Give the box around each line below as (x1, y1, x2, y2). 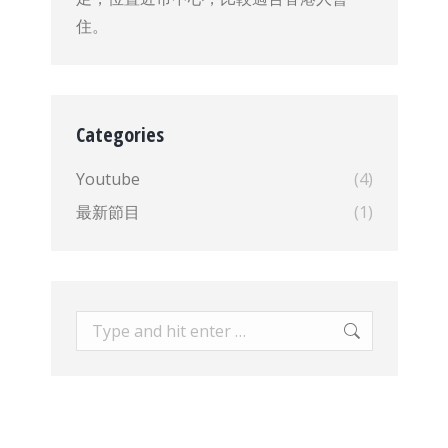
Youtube (75, 168, 140, 190)
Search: (74, 313, 129, 335)
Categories (75, 121, 164, 148)
